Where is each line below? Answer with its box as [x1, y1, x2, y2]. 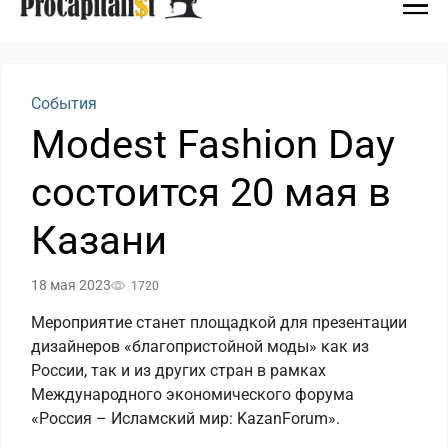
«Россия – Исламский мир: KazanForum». [31, 409, 340, 428]
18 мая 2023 [31, 277, 111, 293]
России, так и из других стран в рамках [31, 361, 326, 380]
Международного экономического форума [31, 385, 354, 404]
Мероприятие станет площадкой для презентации [31, 313, 407, 332]
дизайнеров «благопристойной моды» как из [31, 337, 369, 356]
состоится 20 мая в [31, 169, 391, 216]
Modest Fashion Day [31, 121, 395, 168]
